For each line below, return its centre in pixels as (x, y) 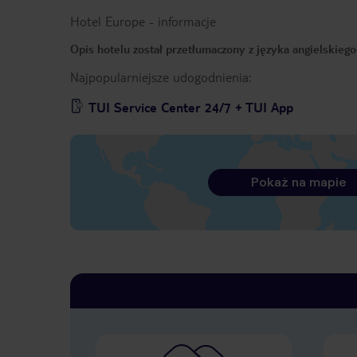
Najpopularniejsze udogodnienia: (161, 77)
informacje (187, 22)
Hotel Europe (108, 22)
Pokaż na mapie (298, 182)
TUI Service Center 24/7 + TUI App (191, 108)
